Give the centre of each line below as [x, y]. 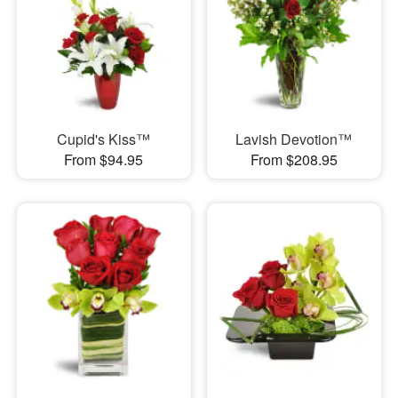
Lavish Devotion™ [294, 139]
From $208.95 [294, 159]
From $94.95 [104, 159]
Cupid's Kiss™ [104, 139]
